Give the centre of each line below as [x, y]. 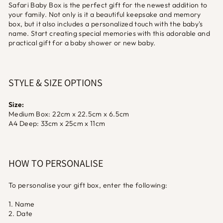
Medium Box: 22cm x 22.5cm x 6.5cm [69, 114]
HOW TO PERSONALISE [56, 163]
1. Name [22, 204]
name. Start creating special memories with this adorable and [109, 33]
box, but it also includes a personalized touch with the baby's [106, 24]
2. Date [21, 214]
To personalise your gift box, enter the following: [88, 185]
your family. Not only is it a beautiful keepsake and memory [105, 14]
